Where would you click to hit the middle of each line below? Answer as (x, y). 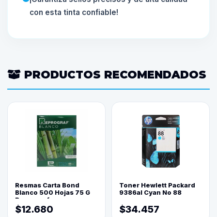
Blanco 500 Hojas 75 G (53, 193)
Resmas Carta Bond (47, 185)
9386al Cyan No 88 (150, 193)
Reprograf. (33, 200)
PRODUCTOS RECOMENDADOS (114, 75)
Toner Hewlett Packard (157, 185)
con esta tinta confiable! (74, 12)
